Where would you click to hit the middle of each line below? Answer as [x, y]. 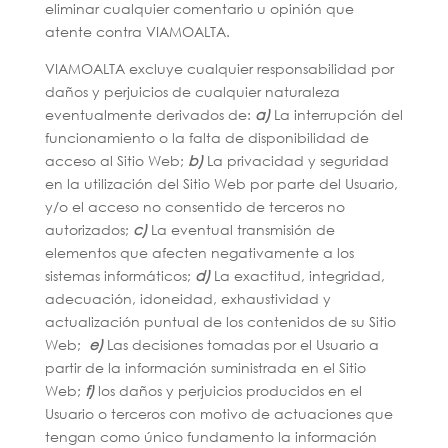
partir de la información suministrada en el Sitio [205, 367]
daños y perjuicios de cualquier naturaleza [192, 91]
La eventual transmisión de [240, 229]
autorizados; [88, 229]
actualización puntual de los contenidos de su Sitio [220, 321]
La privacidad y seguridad [295, 160]
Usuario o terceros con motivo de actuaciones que [218, 413]
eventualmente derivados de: [149, 114]
